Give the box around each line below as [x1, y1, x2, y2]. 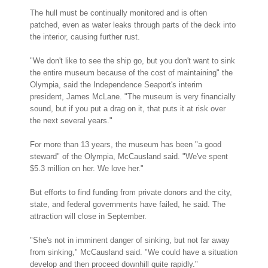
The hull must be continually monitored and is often [30, 8, 207, 17]
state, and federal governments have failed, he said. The [30, 199, 226, 209]
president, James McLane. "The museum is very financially [30, 92, 236, 101]
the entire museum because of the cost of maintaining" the [30, 68, 233, 77]
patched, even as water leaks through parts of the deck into [30, 20, 236, 29]
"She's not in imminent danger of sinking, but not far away [30, 235, 230, 245]
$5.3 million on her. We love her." [30, 163, 144, 173]
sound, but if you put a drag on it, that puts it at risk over [30, 103, 226, 113]
